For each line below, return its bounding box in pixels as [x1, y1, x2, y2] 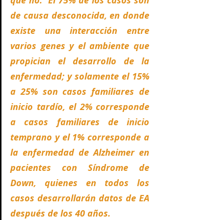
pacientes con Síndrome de [10, 161, 149, 174]
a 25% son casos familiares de [10, 85, 149, 98]
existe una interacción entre [10, 24, 149, 37]
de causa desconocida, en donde [10, 9, 149, 22]
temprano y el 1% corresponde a [10, 131, 149, 143]
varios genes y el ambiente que [10, 39, 149, 52]
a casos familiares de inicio [10, 115, 149, 128]
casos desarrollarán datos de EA [10, 192, 149, 204]
